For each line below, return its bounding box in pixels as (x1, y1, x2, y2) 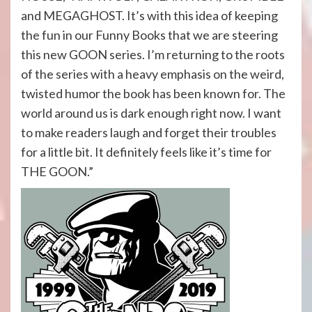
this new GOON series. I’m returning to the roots (21, 47, 285, 62)
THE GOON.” (21, 164, 93, 179)
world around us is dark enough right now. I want (21, 105, 281, 120)
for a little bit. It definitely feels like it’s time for (21, 144, 272, 159)
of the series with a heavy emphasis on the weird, (21, 66, 284, 81)
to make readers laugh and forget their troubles (21, 125, 276, 140)
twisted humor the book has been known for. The (21, 86, 286, 101)
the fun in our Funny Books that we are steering (21, 27, 278, 42)
